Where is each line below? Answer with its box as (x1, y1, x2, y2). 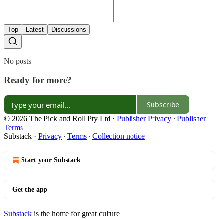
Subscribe (147, 100, 179, 109)
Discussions (51, 26, 86, 34)
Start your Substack (21, 156, 81, 164)
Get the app (12, 185, 47, 193)
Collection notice (92, 131, 145, 140)
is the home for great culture (32, 209, 120, 218)
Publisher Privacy (117, 114, 171, 123)
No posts (4, 57, 31, 66)
